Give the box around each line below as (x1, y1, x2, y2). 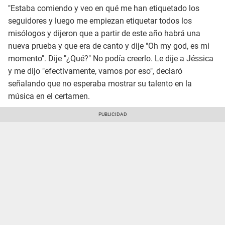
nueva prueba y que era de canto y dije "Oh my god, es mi (8, 41, 209, 51)
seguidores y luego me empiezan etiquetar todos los (8, 16, 192, 26)
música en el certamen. (8, 91, 90, 101)
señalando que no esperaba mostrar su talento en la (8, 78, 192, 88)
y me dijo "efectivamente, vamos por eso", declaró (8, 66, 182, 76)
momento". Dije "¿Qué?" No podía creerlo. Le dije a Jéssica (8, 53, 213, 63)
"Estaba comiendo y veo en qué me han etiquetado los (8, 3, 199, 13)
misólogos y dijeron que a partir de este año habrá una (8, 28, 200, 38)
